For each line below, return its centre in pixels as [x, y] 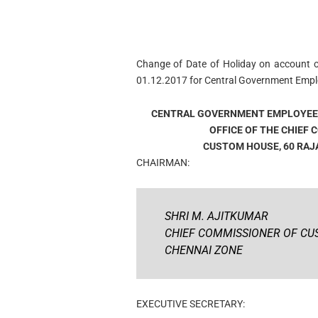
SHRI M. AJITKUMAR [216, 216]
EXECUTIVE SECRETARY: [191, 303]
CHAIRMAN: [163, 162]
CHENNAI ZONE [203, 250]
